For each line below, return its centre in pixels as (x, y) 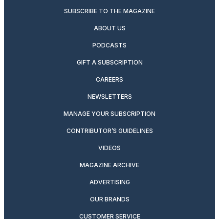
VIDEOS (109, 148)
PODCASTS (109, 45)
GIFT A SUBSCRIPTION (109, 62)
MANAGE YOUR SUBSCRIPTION (109, 113)
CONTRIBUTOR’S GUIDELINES (109, 131)
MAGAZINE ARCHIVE (109, 165)
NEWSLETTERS (109, 96)
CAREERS (109, 79)
